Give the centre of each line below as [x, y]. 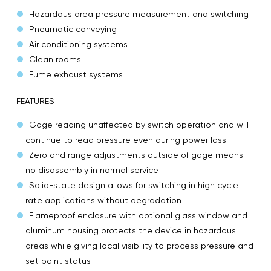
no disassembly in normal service [92, 170]
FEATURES [35, 101]
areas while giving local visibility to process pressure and [139, 245]
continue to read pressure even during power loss [126, 139]
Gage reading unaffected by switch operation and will [139, 124]
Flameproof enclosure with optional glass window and [138, 215]
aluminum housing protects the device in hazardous [131, 230]
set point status [58, 260]
